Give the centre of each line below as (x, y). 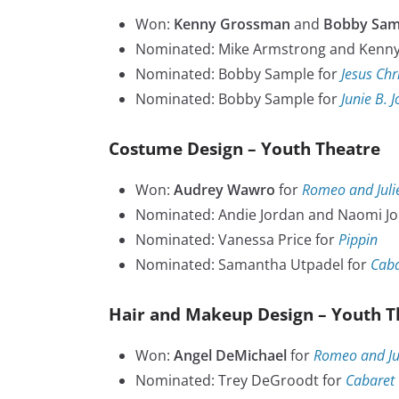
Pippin (358, 240)
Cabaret (370, 381)
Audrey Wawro (224, 190)
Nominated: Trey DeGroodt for (240, 381)
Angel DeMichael (230, 356)
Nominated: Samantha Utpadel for (253, 265)
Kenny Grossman (232, 24)
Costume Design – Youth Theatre (244, 149)
